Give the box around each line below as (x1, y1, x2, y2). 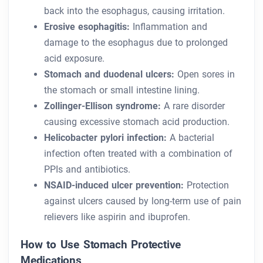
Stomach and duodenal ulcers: (44, 69, 174, 80)
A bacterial (167, 132, 214, 144)
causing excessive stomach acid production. (44, 116, 230, 128)
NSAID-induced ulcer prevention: (44, 180, 184, 191)
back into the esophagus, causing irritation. (44, 5, 225, 17)
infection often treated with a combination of (44, 148, 232, 160)
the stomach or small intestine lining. (44, 85, 200, 96)
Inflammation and (130, 21, 207, 33)
